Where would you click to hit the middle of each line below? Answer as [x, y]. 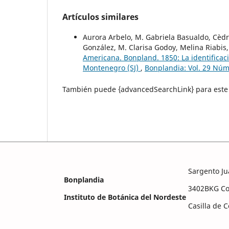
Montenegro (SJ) [112, 67]
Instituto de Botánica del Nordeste [125, 197]
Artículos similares [100, 17]
